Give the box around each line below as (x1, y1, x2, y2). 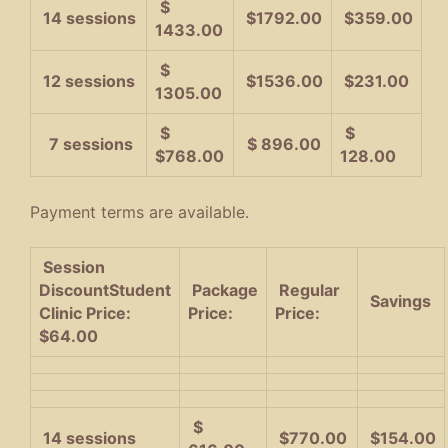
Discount (39, 279, 109, 300)
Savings (366, 290, 431, 311)
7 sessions (49, 134, 133, 155)
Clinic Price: (39, 302, 131, 323)
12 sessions (39, 71, 135, 92)
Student (109, 279, 171, 300)
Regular (275, 279, 340, 300)
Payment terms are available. (30, 202, 249, 223)
